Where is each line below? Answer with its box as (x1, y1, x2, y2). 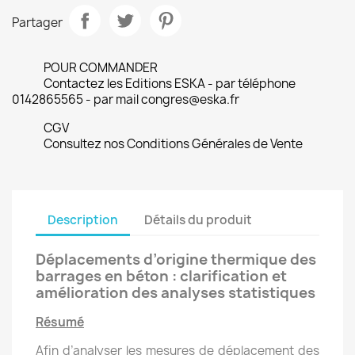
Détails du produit (144, 211, 253, 228)
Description (48, 211, 118, 228)
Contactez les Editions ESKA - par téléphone (44, 75, 296, 92)
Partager (12, 13, 63, 31)
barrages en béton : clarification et (36, 266, 287, 286)
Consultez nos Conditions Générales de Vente (44, 136, 303, 152)
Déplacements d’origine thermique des (36, 250, 316, 269)
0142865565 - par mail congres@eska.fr (12, 91, 239, 108)
